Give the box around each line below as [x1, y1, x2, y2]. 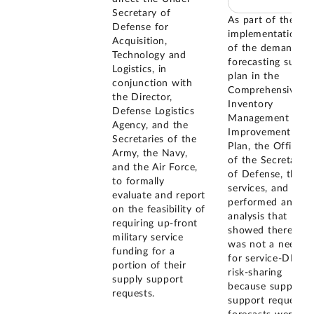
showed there [228, 226, 293, 236]
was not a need [228, 240, 301, 250]
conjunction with [112, 78, 193, 88]
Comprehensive [228, 86, 301, 96]
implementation [228, 29, 301, 40]
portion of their [112, 260, 186, 271]
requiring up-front [112, 218, 198, 228]
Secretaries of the [112, 134, 197, 144]
